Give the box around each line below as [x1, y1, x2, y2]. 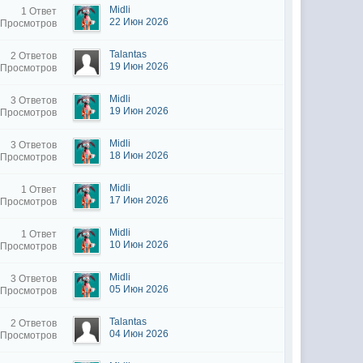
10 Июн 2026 [109, 239, 169, 250]
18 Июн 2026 [109, 150, 169, 161]
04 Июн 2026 [109, 328, 169, 340]
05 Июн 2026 [109, 284, 169, 295]
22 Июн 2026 [109, 16, 169, 28]
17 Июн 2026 [109, 194, 169, 206]
